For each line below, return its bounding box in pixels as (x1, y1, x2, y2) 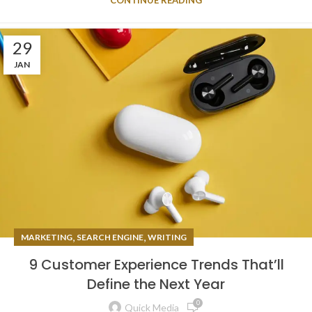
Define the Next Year (87, 274, 225, 294)
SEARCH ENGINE (77, 231, 143, 242)
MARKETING (21, 231, 72, 242)
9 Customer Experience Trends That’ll (28, 254, 284, 274)
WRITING (148, 231, 187, 242)
